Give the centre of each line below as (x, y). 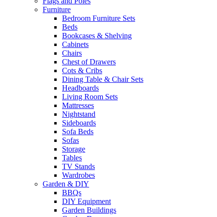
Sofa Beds (78, 131)
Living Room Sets (90, 96)
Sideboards (79, 123)
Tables (72, 157)
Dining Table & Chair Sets (103, 79)
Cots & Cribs (82, 70)
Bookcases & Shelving (97, 35)
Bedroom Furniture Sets (99, 18)
